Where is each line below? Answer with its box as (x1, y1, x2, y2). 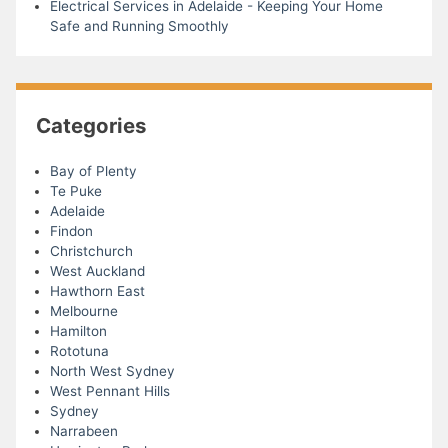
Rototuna (49, 343, 109, 360)
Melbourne (49, 303, 118, 320)
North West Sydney (49, 363, 175, 380)
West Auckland (49, 263, 145, 280)
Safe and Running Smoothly (49, 17, 229, 34)
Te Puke (49, 183, 102, 200)
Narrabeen (49, 423, 118, 440)
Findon (49, 223, 93, 240)
